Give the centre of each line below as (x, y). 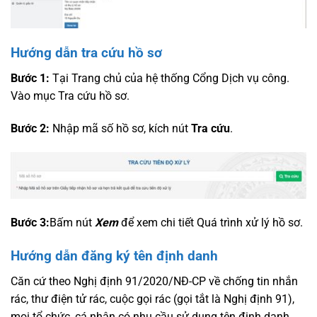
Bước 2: (30, 128)
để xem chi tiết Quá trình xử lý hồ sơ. (211, 223)
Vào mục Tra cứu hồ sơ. (70, 96)
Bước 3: (30, 223)
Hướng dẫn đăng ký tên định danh (114, 256)
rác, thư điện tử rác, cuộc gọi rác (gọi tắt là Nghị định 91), (152, 299)
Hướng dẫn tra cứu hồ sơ (86, 53)
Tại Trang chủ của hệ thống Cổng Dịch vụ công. (169, 79)
